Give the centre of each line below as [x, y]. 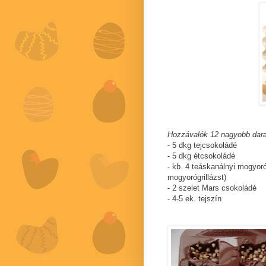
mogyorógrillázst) [197, 178]
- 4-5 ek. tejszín [194, 199]
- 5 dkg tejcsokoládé [202, 145]
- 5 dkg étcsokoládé [201, 156]
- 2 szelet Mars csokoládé [212, 188]
